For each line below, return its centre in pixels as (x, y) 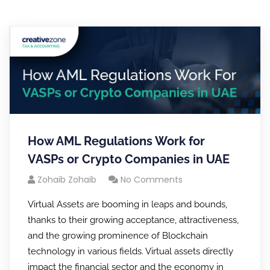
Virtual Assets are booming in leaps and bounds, (127, 204)
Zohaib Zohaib (67, 179)
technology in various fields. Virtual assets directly (130, 251)
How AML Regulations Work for (116, 141)
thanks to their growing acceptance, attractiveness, (133, 220)
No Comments (152, 179)
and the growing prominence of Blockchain (118, 235)
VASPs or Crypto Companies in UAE (129, 159)
